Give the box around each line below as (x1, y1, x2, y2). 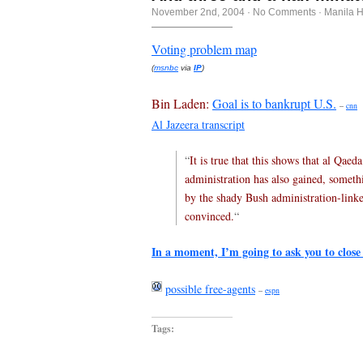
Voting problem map (152, 40, 257, 58)
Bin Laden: (152, 94, 212, 112)
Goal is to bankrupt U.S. (212, 94, 336, 112)
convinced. (185, 207, 234, 224)
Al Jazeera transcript (152, 116, 245, 132)
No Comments (253, 6, 316, 18)
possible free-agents (165, 280, 255, 297)
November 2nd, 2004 (152, 6, 245, 18)
